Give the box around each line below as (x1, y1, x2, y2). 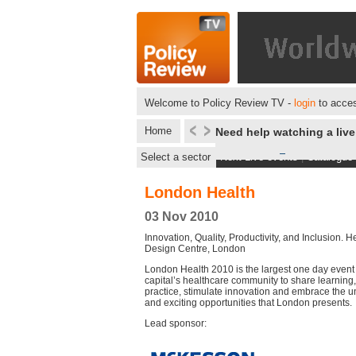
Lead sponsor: (145, 318, 207, 329)
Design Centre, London (145, 243, 246, 254)
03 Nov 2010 (145, 210, 219, 223)
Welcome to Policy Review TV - (145, 97, 294, 109)
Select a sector (141, 151, 211, 163)
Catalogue (307, 151, 353, 163)
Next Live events (220, 151, 298, 163)
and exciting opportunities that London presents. (145, 297, 352, 308)
